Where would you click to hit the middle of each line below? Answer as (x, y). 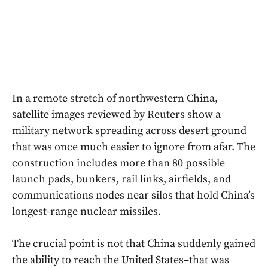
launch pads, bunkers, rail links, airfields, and (121, 179)
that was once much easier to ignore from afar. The (134, 147)
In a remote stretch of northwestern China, (115, 99)
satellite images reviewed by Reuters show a (116, 115)
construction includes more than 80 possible (118, 163)
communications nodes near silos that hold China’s (133, 196)
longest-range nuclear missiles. (86, 212)
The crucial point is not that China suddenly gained (134, 244)
